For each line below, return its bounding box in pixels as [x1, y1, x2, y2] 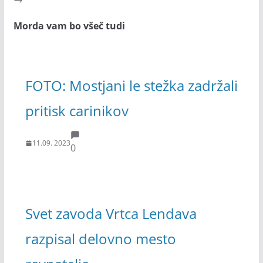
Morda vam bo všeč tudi [13, 19, 125, 33]
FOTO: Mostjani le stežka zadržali [25, 75, 238, 95]
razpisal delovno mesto [25, 228, 176, 248]
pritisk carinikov [25, 100, 129, 120]
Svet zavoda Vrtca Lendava [25, 203, 197, 223]
